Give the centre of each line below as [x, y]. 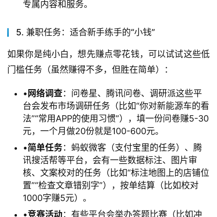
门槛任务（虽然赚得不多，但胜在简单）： [90, 70]
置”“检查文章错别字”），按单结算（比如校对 [111, 186]
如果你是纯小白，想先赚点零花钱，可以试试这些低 [108, 54]
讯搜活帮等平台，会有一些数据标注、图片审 [110, 160]
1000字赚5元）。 [57, 198]
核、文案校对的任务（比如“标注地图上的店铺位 [116, 173]
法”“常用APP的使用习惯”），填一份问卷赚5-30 [116, 119]
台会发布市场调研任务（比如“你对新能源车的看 [116, 106]
